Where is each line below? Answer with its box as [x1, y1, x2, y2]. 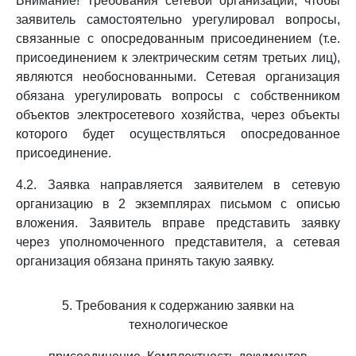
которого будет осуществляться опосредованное [16, 127, 340, 141]
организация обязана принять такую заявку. [16, 254, 274, 268]
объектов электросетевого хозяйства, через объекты [16, 108, 340, 122]
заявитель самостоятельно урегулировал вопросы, [16, 13, 340, 26]
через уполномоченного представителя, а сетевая [16, 235, 340, 249]
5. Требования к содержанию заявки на [62, 299, 294, 312]
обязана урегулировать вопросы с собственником [16, 89, 340, 103]
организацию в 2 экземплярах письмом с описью [16, 197, 340, 211]
